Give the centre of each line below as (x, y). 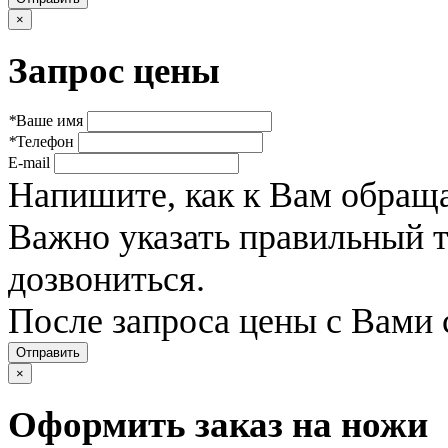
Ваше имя (49, 120)
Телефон (45, 141)
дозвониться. (106, 278)
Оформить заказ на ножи (218, 424)
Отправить (48, 352)
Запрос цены (114, 71)
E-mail (29, 162)
